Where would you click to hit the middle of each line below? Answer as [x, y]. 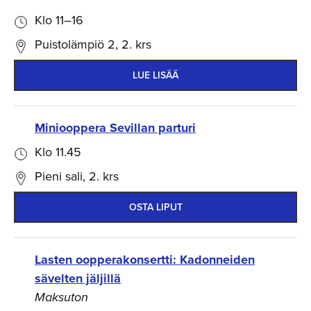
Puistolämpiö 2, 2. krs [93, 44]
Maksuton [61, 297]
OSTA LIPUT [155, 207]
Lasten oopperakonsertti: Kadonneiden [145, 259]
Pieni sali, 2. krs [77, 176]
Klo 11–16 [59, 20]
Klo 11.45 [58, 152]
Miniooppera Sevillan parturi [115, 127]
